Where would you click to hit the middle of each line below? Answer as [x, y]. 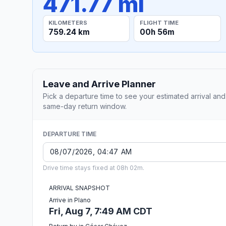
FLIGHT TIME [159, 22]
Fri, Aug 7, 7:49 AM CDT [101, 211]
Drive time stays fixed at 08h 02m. [94, 167]
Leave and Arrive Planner [99, 84]
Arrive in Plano [70, 200]
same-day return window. [85, 106]
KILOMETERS [68, 22]
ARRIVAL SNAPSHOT [79, 188]
